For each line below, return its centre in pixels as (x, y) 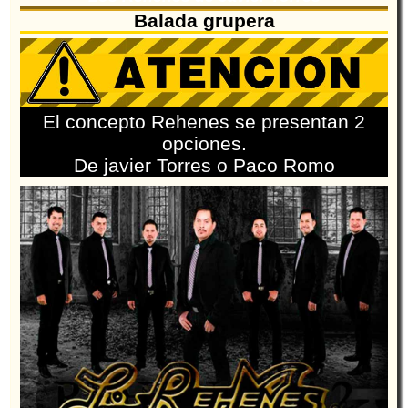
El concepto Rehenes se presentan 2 (204, 121)
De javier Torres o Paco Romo (204, 165)
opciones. (204, 143)
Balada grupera (204, 21)
